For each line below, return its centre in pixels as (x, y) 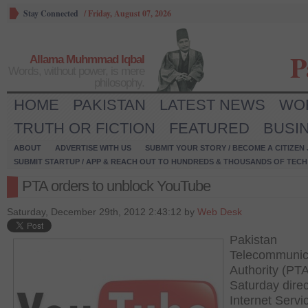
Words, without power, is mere (76, 71)
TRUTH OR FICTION (85, 128)
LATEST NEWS (212, 105)
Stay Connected (51, 13)
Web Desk (220, 212)
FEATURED (209, 128)
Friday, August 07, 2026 (130, 13)
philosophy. (119, 83)
